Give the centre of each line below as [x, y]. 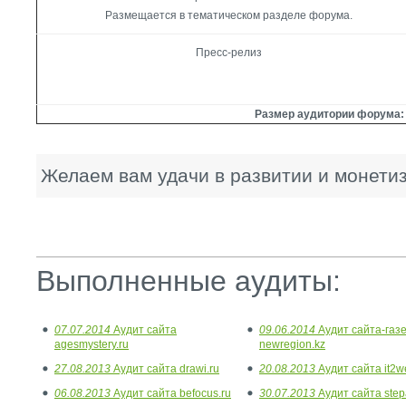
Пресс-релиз [229, 53]
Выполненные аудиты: [188, 281]
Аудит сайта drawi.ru [165, 369]
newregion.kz [292, 344]
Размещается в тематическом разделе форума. [229, 15]
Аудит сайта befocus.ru [171, 393]
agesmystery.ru [92, 344]
